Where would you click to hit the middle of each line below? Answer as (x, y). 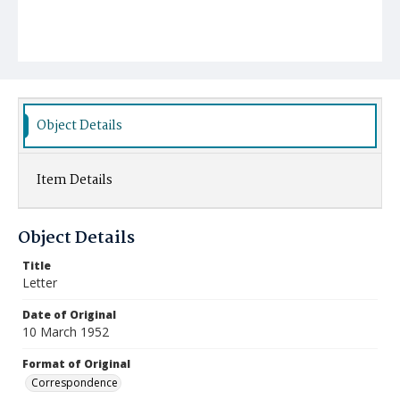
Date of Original (69, 315)
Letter (40, 283)
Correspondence (75, 383)
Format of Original (76, 364)
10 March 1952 (66, 332)
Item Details (75, 180)
